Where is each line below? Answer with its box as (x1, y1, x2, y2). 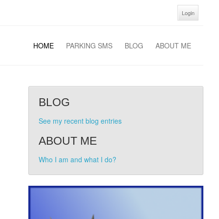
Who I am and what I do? (38, 154, 116, 164)
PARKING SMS (66, 41, 112, 50)
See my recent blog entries (38, 116, 122, 126)
